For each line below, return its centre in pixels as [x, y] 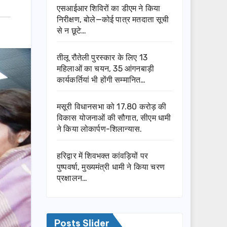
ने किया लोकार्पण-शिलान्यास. [100, 129]
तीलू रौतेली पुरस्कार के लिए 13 [102, 58]
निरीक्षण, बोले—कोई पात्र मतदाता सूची [113, 20]
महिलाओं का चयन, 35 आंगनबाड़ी [105, 69]
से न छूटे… [72, 31]
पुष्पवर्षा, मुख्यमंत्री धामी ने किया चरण [111, 167]
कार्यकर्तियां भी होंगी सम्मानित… [101, 80]
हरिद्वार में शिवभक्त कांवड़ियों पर [102, 156]
